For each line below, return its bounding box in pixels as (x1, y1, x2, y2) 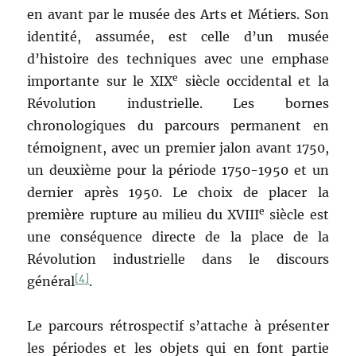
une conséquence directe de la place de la (27, 229, 329, 246)
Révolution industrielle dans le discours (27, 251, 329, 268)
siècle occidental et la (178, 73, 329, 90)
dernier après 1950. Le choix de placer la (27, 184, 329, 201)
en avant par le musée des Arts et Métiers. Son (27, 6, 329, 23)
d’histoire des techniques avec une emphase (27, 51, 329, 68)
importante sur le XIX (27, 73, 173, 90)
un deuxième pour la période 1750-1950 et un (27, 162, 329, 179)
